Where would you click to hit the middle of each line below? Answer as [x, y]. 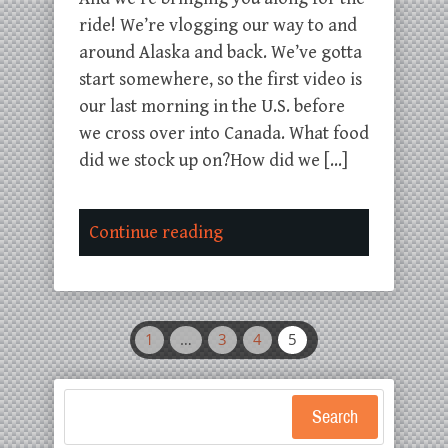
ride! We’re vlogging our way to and [218, 25]
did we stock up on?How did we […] [213, 160]
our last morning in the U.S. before [212, 106]
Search [335, 417]
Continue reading [156, 232]
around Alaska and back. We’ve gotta [220, 52]
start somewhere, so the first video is [220, 79]
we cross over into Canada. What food [224, 133]
